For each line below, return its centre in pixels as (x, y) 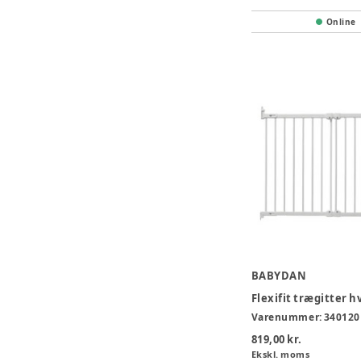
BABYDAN (279, 275)
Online (341, 21)
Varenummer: (287, 317)
